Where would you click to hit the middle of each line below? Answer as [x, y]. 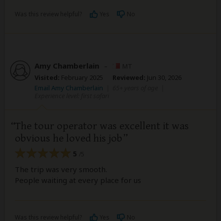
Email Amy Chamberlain [70, 88]
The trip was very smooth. [61, 169]
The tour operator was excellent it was [102, 126]
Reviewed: [129, 77]
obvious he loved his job [69, 138]
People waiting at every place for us [78, 180]
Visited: [47, 77]
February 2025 [81, 77]
